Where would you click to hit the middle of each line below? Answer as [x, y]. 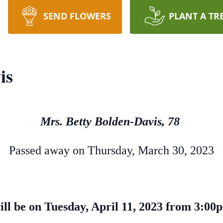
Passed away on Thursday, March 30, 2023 [111, 150]
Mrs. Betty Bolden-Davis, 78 [111, 121]
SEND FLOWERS [77, 16]
